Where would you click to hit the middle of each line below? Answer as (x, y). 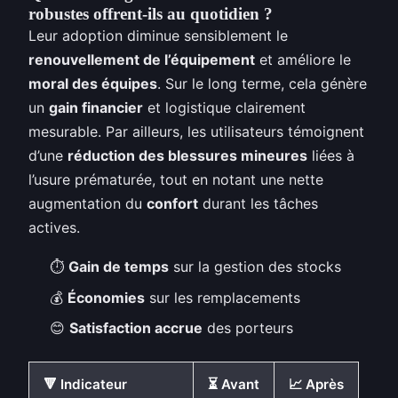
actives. (54, 228)
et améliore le (303, 60)
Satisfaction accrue (136, 328)
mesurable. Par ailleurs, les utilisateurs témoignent (196, 132)
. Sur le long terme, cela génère (262, 84)
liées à (331, 156)
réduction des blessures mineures (187, 156)
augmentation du (88, 204)
